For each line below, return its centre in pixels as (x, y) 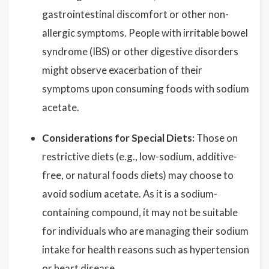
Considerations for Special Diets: (118, 138)
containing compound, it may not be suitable (140, 212)
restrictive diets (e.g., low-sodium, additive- (140, 156)
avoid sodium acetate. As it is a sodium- (130, 194)
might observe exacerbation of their (122, 70)
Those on (216, 138)
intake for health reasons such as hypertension (146, 249)
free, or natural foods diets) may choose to (138, 175)
